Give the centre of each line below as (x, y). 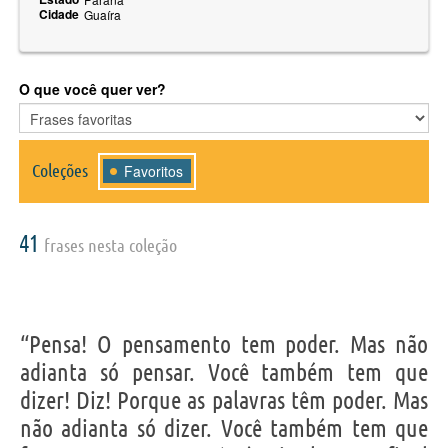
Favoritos (153, 170)
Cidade (59, 13)
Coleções (60, 169)
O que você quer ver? (92, 88)
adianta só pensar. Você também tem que (224, 372)
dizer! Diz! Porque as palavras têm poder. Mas (224, 400)
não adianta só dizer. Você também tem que (224, 428)
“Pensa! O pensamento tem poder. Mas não (224, 344)
